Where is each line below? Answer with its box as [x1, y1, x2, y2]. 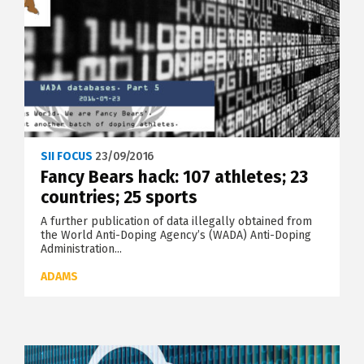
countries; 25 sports [41, 187, 197, 208]
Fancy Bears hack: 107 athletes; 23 [41, 167, 308, 188]
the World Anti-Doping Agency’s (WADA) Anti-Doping [41, 228, 311, 242]
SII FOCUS [41, 149, 93, 163]
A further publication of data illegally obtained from [41, 214, 312, 228]
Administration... [41, 242, 122, 256]
